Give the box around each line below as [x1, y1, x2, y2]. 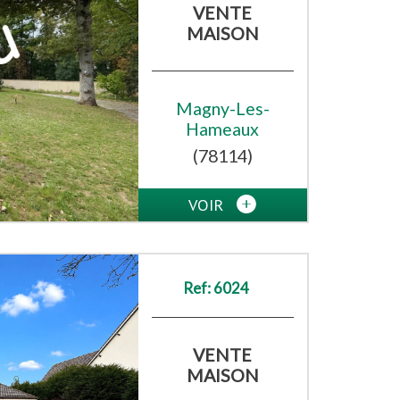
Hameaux [186, 119, 260, 140]
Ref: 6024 [182, 279, 249, 298]
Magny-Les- [175, 98, 270, 120]
